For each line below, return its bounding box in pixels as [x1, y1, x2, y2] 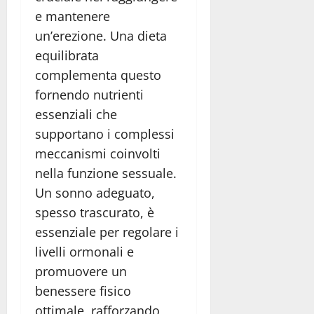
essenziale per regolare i [35, 224, 179, 241]
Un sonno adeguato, [35, 184, 155, 202]
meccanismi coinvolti [35, 145, 161, 163]
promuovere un [35, 263, 127, 280]
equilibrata [35, 47, 99, 64]
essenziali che [35, 106, 117, 123]
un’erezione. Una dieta [35, 27, 167, 45]
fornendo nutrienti [35, 86, 144, 104]
